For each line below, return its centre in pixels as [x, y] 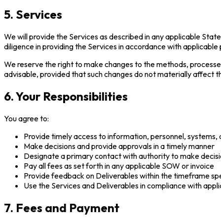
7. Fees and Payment [62, 207]
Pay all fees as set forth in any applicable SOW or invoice [119, 166]
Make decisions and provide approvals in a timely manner [119, 146]
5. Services [33, 15]
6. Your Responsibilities [66, 96]
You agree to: [26, 118]
